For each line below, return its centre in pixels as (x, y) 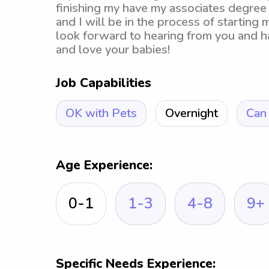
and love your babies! (113, 50)
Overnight (192, 113)
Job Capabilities (104, 83)
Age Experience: (104, 165)
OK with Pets (101, 113)
